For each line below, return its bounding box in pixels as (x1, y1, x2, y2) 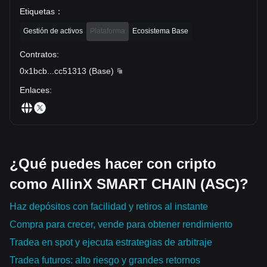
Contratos (20, 49, 57, 59)
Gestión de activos (23, 26, 83, 35)
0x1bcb (20, 66, 47, 76)
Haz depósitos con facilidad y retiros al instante (10, 201, 208, 212)
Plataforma (90, 26, 125, 35)
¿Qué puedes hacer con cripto (10, 155, 216, 172)
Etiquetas (20, 6, 55, 16)
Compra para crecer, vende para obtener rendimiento (10, 219, 232, 229)
